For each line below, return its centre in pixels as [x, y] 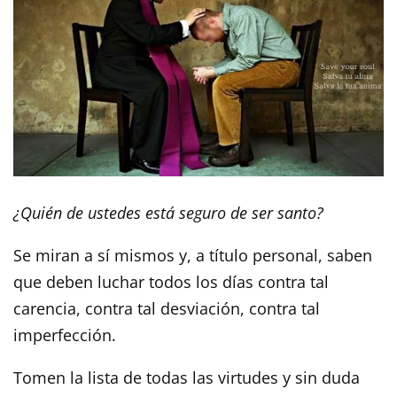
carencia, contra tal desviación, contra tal [167, 309]
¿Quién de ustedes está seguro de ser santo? [168, 213]
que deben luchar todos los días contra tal [171, 282]
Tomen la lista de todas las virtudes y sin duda [187, 378]
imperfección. [65, 335]
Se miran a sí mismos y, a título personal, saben [193, 256]
